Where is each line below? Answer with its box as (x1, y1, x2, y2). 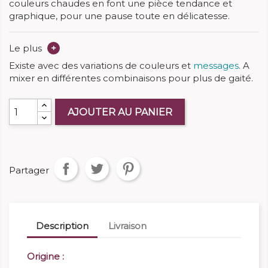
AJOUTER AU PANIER (68, 106, 173, 118)
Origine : (27, 251, 64, 262)
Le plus (9, 42, 44, 54)
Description (36, 220, 89, 232)
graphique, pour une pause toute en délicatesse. (9, 10, 230, 22)
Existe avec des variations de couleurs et (9, 60, 193, 71)
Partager (9, 165, 49, 176)
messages (193, 60, 239, 71)
